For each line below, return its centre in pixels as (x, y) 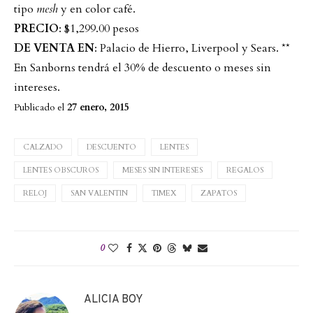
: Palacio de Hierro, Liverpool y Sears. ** (192, 48)
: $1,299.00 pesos (99, 28)
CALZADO (43, 147)
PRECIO (36, 28)
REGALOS (245, 170)
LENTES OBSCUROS (61, 170)
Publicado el (41, 107)
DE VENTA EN (54, 48)
